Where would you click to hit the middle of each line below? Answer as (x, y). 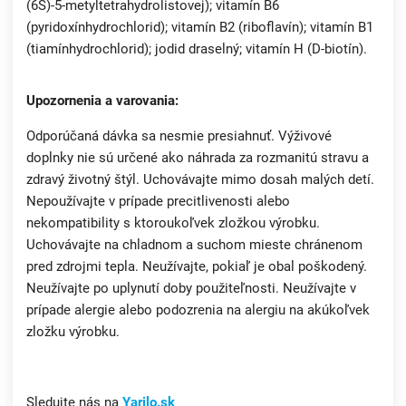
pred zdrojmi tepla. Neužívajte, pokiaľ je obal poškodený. (197, 267)
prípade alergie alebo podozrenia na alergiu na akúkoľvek (198, 310)
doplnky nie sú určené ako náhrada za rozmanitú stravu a (198, 158)
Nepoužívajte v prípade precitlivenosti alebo (158, 202)
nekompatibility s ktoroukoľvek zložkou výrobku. (173, 223)
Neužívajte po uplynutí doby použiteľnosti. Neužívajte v (191, 289)
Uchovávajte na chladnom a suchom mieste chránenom (194, 245)
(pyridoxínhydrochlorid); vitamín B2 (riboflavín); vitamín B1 (200, 28)
